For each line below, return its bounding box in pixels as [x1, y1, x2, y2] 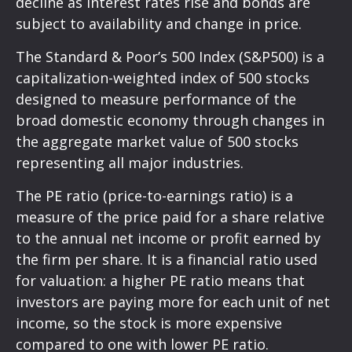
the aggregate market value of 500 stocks [16, 131, 299, 151]
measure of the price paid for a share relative [16, 207, 324, 226]
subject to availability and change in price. [16, 13, 302, 33]
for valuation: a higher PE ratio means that [16, 270, 305, 290]
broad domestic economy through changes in [16, 110, 324, 130]
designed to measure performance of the [16, 89, 296, 108]
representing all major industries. [16, 152, 244, 172]
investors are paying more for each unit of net [16, 291, 330, 311]
